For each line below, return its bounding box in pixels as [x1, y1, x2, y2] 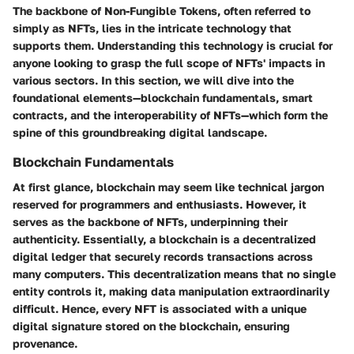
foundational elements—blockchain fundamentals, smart [13, 90, 313, 104]
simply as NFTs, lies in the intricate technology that [13, 21, 292, 35]
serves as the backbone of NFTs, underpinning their [13, 214, 288, 228]
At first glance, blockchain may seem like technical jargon [13, 179, 324, 194]
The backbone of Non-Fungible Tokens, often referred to [13, 3, 311, 17]
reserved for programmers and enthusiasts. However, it [13, 197, 307, 211]
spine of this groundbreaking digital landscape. [13, 125, 267, 139]
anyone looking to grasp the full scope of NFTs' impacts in [13, 55, 325, 70]
